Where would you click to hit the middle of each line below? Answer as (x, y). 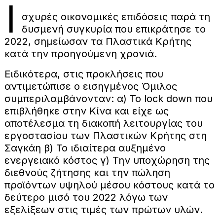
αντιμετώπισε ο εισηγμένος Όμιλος (91, 86)
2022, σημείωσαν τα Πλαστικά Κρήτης (98, 41)
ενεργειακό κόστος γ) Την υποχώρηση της (107, 160)
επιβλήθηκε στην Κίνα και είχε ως (86, 111)
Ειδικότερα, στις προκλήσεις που (84, 74)
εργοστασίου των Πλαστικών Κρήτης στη (105, 135)
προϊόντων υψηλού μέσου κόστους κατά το (109, 185)
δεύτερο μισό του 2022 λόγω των (86, 197)
